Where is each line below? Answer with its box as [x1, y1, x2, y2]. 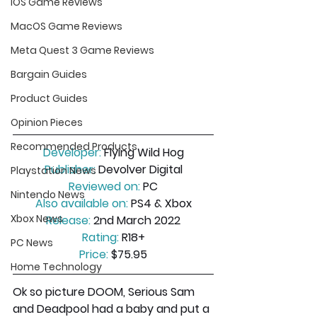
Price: [79, 246, 108, 263]
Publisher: [44, 161, 96, 178]
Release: [46, 212, 91, 229]
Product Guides [11, 91, 88, 106]
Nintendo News [11, 188, 85, 202]
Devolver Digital [95, 161, 183, 178]
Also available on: [35, 195, 128, 212]
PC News [11, 236, 53, 250]
